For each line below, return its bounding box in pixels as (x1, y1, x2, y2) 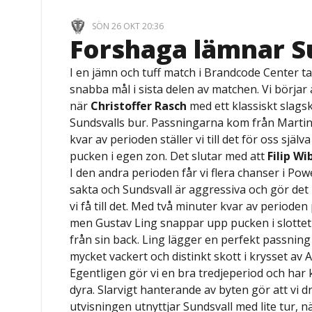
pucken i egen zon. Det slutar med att (70, 148, 268, 164)
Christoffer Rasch (91, 97, 190, 114)
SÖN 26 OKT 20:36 (90, 19, 164, 32)
